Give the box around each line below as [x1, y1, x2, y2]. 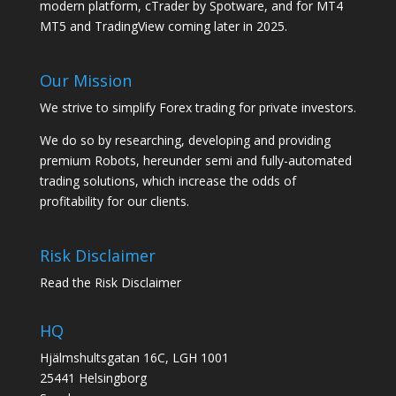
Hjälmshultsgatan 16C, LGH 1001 [39, 349, 229, 367]
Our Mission [39, 70, 132, 91]
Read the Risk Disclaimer [39, 274, 181, 292]
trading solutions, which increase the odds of [39, 172, 296, 189]
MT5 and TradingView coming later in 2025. [39, 17, 287, 34]
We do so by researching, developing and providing [39, 132, 331, 148]
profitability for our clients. [39, 193, 189, 209]
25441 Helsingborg [39, 369, 147, 387]
